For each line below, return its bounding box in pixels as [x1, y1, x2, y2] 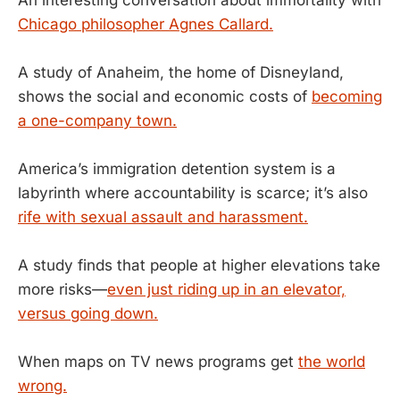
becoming [312, 87, 382, 105]
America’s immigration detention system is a [18, 160, 336, 179]
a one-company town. [18, 111, 177, 129]
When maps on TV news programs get [18, 353, 298, 371]
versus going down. [18, 304, 158, 323]
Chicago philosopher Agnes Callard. [18, 14, 273, 33]
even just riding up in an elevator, [107, 280, 346, 299]
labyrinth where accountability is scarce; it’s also [18, 184, 368, 203]
